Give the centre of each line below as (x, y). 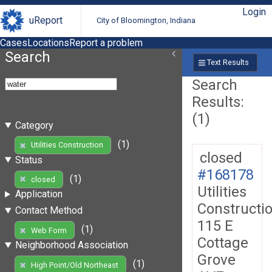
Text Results (228, 63)
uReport (46, 21)
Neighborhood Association (71, 245)
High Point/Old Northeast (74, 265)
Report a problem (106, 42)
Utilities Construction (67, 145)
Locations (48, 42)
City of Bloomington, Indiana (146, 21)
